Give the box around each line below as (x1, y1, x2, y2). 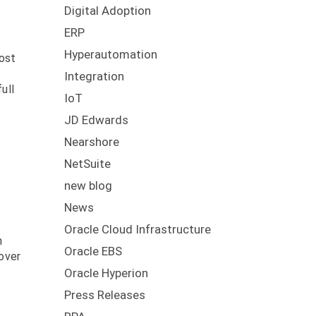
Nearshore (63, 135, 119, 150)
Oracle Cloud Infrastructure (63, 222, 211, 237)
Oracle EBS (63, 244, 122, 259)
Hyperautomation (63, 47, 157, 62)
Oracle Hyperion (63, 266, 148, 281)
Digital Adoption (63, 4, 151, 18)
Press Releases (63, 288, 145, 303)
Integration (63, 69, 124, 84)
